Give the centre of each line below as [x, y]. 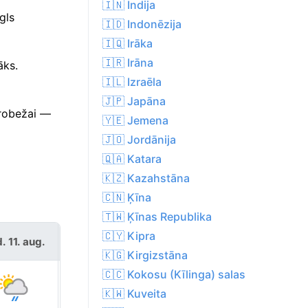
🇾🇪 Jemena [135, 121]
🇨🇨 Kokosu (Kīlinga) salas [174, 275]
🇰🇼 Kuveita [134, 294]
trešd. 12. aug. [103, 241]
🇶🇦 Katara [132, 159]
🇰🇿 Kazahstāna [146, 178]
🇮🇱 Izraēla [132, 82]
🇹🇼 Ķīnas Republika [157, 217]
